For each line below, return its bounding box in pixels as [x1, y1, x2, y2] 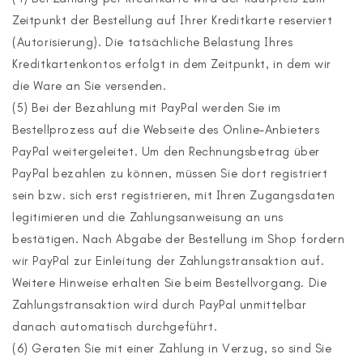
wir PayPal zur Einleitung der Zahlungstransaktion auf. [12, 254, 325, 268]
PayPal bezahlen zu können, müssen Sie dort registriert [12, 166, 328, 181]
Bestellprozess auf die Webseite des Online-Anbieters [12, 122, 320, 137]
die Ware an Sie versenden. [12, 79, 167, 93]
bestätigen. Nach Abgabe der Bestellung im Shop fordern [12, 232, 345, 246]
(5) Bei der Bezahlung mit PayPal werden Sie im [12, 100, 281, 115]
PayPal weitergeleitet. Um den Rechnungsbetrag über [12, 144, 321, 159]
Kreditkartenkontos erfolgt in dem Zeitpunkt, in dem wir [12, 57, 332, 71]
